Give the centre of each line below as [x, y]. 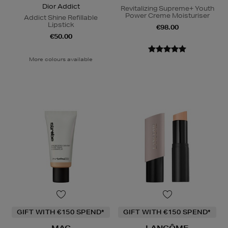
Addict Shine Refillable [61, 17]
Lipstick [61, 24]
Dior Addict [61, 6]
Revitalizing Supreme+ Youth [167, 8]
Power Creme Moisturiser [167, 15]
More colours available [61, 59]
